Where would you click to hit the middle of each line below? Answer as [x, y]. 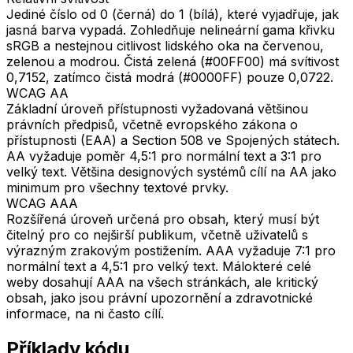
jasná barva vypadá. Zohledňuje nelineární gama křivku [171, 30]
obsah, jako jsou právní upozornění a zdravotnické [160, 297]
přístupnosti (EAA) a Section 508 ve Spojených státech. [173, 140]
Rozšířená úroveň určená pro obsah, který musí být [163, 219]
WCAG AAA [42, 203]
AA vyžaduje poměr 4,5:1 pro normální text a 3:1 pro [164, 156]
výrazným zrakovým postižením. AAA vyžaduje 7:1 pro [171, 250]
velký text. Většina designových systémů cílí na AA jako [171, 171]
